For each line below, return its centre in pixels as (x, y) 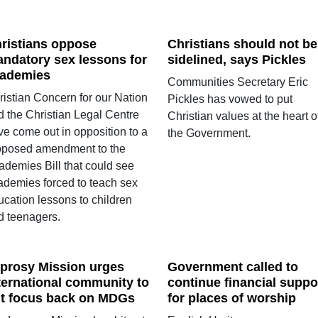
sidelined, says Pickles (236, 59)
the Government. (209, 133)
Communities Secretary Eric (237, 82)
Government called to (232, 267)
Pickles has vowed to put (230, 99)
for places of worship (231, 298)
